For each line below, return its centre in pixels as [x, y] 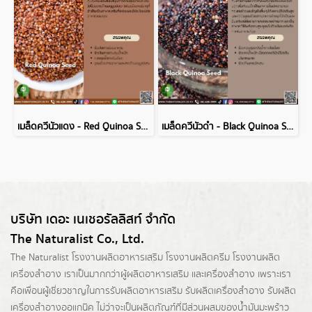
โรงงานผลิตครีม [198, 258]
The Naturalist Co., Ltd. [77, 239]
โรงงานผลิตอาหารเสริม [117, 258]
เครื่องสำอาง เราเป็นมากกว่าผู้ [69, 274]
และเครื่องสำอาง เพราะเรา [240, 274]
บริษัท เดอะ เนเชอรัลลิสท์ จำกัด [93, 220]
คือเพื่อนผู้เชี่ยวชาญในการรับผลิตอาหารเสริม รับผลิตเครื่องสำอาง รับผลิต [153, 291]
